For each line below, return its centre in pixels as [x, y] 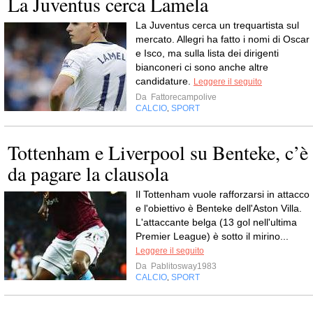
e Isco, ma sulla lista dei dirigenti [207, 53]
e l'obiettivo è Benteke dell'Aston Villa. [219, 209]
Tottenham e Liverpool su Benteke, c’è [158, 153]
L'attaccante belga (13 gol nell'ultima [216, 223]
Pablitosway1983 [183, 267]
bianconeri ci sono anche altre [202, 67]
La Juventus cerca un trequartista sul [217, 26]
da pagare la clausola [88, 174]
